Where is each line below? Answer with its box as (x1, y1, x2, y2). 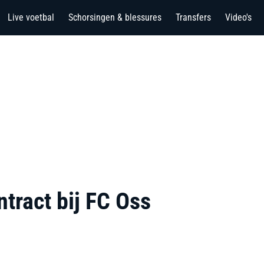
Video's (225, 12, 252, 23)
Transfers (176, 12, 211, 23)
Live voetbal (8, 12, 54, 23)
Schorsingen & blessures (68, 12, 161, 23)
